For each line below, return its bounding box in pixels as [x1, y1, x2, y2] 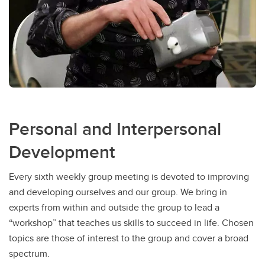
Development [9, 139, 115, 165]
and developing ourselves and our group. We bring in [9, 185, 227, 199]
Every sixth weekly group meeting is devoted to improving [9, 170, 249, 184]
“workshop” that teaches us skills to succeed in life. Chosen [9, 216, 254, 230]
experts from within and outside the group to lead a [9, 201, 219, 215]
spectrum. [9, 247, 50, 261]
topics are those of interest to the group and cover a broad [9, 231, 248, 245]
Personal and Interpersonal [9, 116, 221, 142]
